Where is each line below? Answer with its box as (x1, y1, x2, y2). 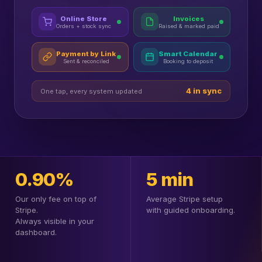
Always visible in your (15, 216, 94, 226)
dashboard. (15, 227, 57, 237)
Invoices (173, 14, 205, 23)
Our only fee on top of (15, 194, 96, 204)
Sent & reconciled (63, 57, 109, 64)
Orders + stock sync (56, 22, 112, 29)
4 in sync (186, 87, 222, 96)
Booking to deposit (163, 57, 213, 64)
